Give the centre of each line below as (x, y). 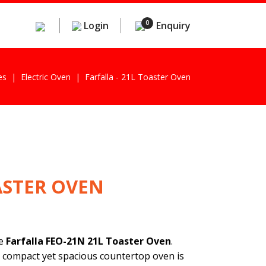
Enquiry (173, 26)
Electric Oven (45, 77)
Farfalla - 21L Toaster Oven (137, 77)
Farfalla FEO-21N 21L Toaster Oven (88, 241)
